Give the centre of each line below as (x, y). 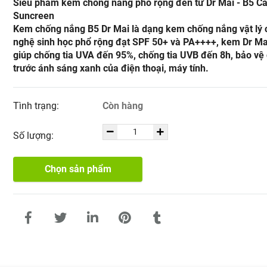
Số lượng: (35, 136)
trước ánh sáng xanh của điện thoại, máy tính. (112, 68)
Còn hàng (122, 106)
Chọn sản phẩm (78, 169)
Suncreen (34, 16)
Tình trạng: (38, 106)
